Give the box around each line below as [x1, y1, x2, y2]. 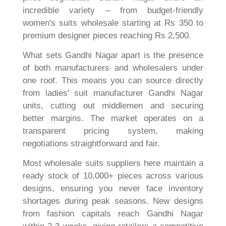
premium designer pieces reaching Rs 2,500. [23, 30, 191, 40]
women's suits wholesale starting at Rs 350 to [23, 18, 203, 28]
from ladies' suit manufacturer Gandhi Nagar [23, 88, 203, 98]
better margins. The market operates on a [23, 113, 203, 123]
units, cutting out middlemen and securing [23, 100, 203, 110]
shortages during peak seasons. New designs [23, 196, 203, 206]
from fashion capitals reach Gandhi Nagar [23, 209, 203, 219]
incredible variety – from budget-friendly [23, 5, 203, 15]
